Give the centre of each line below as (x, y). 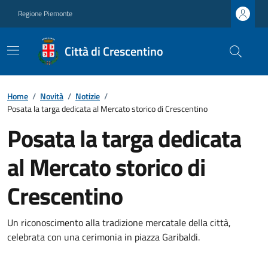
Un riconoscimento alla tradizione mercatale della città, (119, 223)
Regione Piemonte (45, 13)
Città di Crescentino (114, 51)
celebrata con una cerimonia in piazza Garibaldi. (103, 237)
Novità (52, 96)
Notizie (88, 96)
